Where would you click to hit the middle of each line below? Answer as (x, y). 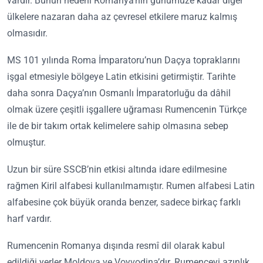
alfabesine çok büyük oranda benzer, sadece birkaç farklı (124, 202)
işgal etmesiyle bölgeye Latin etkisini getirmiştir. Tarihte (121, 76)
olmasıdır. (27, 33)
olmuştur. (26, 142)
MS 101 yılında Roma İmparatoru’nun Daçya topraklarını (124, 60)
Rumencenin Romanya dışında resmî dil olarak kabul (116, 245)
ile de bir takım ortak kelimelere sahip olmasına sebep (118, 126)
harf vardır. (29, 218)
